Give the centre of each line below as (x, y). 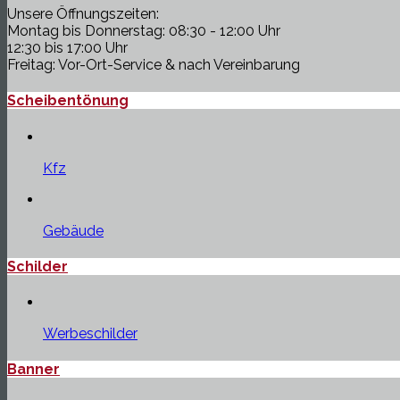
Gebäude (73, 230)
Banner (33, 370)
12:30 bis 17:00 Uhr (67, 48)
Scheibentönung (68, 101)
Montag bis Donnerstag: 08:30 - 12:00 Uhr (144, 31)
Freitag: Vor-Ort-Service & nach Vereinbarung (154, 65)
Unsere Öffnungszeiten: (83, 14)
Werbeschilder (90, 334)
